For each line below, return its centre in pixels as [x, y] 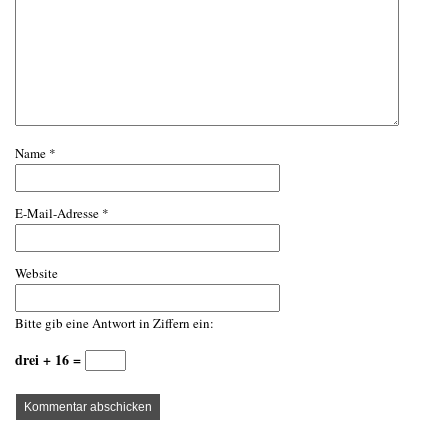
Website [36, 273]
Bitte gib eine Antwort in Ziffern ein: [114, 323]
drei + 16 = [50, 359]
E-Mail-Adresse [58, 213]
